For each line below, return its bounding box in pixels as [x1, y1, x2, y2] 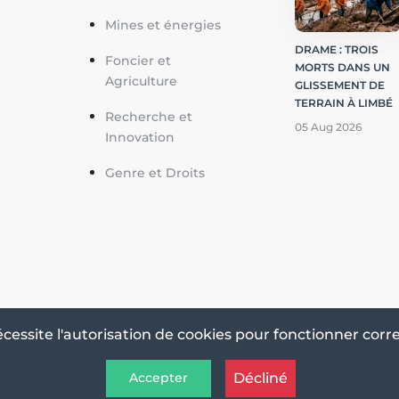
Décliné [232, 369, 288, 387]
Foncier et [104, 52, 171, 69]
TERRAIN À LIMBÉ [295, 95, 393, 110]
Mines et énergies [104, 16, 221, 33]
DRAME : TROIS [295, 42, 379, 56]
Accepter [128, 370, 188, 387]
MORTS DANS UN [295, 60, 390, 74]
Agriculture [104, 72, 177, 89]
